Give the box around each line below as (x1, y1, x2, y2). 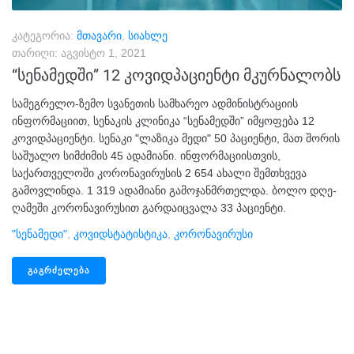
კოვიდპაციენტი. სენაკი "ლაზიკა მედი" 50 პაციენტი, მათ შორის (12, 132, 340, 145)
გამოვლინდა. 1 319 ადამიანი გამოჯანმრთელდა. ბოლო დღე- (12, 184, 337, 198)
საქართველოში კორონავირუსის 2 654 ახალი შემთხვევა (12, 167, 307, 180)
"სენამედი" (12, 228, 67, 241)
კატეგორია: (12, 29, 77, 43)
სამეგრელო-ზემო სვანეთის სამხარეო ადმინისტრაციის (12, 97, 298, 111)
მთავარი (77, 29, 122, 43)
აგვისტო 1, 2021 (61, 47, 146, 60)
